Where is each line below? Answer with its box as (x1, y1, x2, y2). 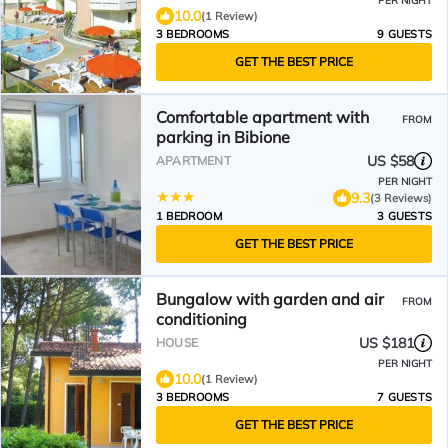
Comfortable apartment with (156, 107, 369, 127)
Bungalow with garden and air (156, 289, 384, 309)
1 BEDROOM (156, 209, 222, 223)
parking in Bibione (156, 127, 290, 147)
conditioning (156, 309, 247, 329)
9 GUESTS (377, 27, 432, 41)
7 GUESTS (377, 390, 432, 404)
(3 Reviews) (370, 190, 432, 205)
